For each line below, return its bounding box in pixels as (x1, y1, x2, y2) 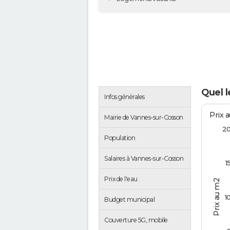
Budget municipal (104, 196, 155, 204)
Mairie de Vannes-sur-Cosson (104, 113, 183, 122)
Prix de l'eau (104, 175, 138, 183)
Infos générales (104, 93, 145, 101)
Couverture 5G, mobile (104, 216, 168, 224)
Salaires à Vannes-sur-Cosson (104, 155, 183, 163)
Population (104, 134, 135, 142)
